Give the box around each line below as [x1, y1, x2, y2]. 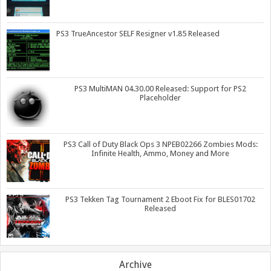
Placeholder [140, 93, 181, 103]
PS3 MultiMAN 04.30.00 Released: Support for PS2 [74, 84, 246, 94]
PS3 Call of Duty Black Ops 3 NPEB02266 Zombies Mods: [63, 139, 258, 149]
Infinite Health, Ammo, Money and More [91, 148, 229, 158]
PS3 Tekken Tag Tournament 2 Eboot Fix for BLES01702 [65, 195, 255, 204]
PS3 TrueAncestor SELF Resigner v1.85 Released [56, 28, 220, 38]
